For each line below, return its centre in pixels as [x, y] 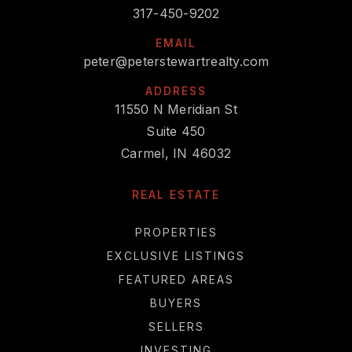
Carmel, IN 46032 [176, 154]
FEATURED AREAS [176, 280]
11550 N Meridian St [176, 110]
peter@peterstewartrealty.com [176, 62]
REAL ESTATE [176, 195]
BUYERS [176, 303]
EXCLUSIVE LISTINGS [176, 256]
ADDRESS [176, 91]
